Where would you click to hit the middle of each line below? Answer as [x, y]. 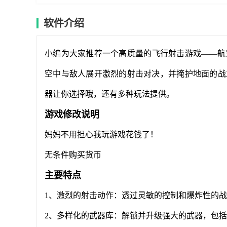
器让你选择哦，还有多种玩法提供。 [109, 94]
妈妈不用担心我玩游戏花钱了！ [101, 135]
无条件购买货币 [73, 155]
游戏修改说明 [72, 115]
